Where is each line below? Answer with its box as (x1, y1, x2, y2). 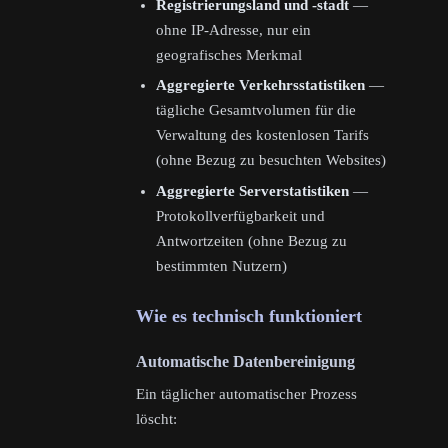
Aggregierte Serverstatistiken (156, 182, 349, 199)
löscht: (136, 410, 177, 427)
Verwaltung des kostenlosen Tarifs (156, 127, 369, 144)
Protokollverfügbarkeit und (156, 207, 325, 224)
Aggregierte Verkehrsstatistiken (156, 77, 365, 94)
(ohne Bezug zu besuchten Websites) (156, 152, 386, 169)
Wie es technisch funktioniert (136, 305, 362, 326)
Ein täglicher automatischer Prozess (136, 385, 357, 402)
